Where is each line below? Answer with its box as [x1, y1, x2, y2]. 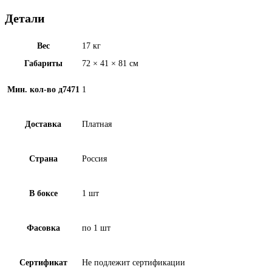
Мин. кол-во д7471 [7, 85, 80, 95]
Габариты [24, 59, 63, 69]
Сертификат [19, 258, 67, 268]
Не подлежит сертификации [82, 258, 185, 268]
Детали [5, 11, 45, 25]
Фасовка [26, 223, 60, 233]
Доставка [25, 120, 61, 129]
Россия [82, 154, 107, 164]
